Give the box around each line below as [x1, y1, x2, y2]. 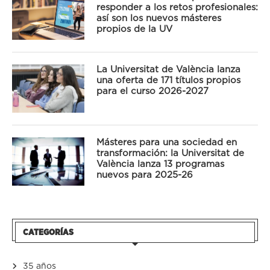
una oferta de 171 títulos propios [96, 76, 240, 86]
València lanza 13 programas [96, 160, 224, 169]
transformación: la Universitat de [96, 149, 244, 159]
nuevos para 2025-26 [96, 171, 193, 180]
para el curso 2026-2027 [96, 87, 209, 96]
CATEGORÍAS [23, 228, 74, 237]
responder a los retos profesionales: [96, 3, 258, 13]
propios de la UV [96, 25, 172, 34]
